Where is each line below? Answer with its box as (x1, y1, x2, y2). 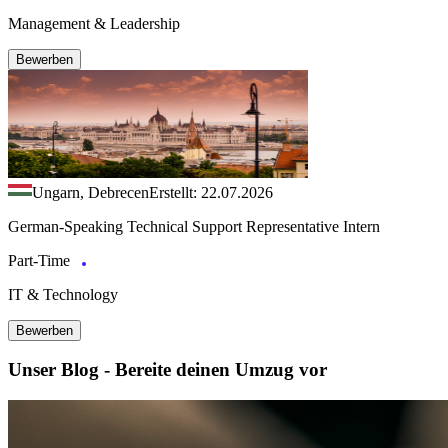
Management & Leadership (8, 14, 180, 32)
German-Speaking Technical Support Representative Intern (8, 217, 380, 235)
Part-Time (8, 251, 74, 269)
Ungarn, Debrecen (32, 183, 149, 201)
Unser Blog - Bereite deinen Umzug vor (8, 359, 327, 381)
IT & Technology (8, 285, 118, 303)
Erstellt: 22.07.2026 (149, 183, 273, 201)
